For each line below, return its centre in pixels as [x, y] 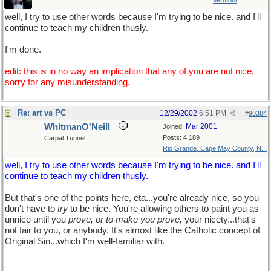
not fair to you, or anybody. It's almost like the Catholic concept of [132, 230]
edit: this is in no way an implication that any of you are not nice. [129, 71]
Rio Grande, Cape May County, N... [215, 148]
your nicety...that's [219, 220]
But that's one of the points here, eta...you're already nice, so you [132, 198]
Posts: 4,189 [181, 137]
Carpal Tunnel [65, 138]
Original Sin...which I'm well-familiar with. [85, 241]
